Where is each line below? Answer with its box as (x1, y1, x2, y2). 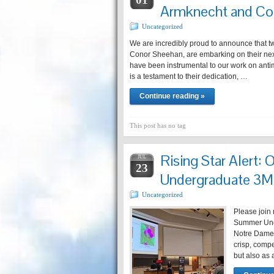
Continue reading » (139, 92, 205, 100)
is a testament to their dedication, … (130, 72, 248, 81)
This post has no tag (130, 122, 186, 129)
